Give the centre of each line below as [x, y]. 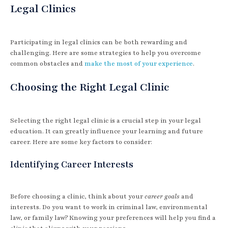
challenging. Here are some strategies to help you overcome [106, 53]
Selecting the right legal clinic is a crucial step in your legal [106, 120]
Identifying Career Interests [72, 164]
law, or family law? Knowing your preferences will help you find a [113, 218]
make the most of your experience [139, 63]
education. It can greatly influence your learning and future [107, 131]
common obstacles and [47, 63]
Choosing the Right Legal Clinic [90, 87]
